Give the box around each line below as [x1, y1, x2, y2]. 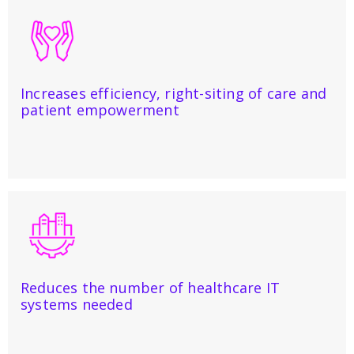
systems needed [21, 295, 145, 314]
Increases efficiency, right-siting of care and [21, 84, 327, 103]
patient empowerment [21, 100, 183, 119]
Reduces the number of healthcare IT [21, 278, 281, 297]
